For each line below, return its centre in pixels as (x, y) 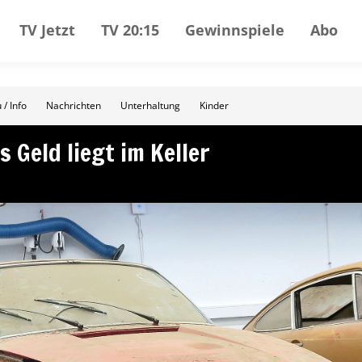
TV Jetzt (47, 29)
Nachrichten (74, 105)
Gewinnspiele (235, 29)
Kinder (214, 105)
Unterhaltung (150, 105)
